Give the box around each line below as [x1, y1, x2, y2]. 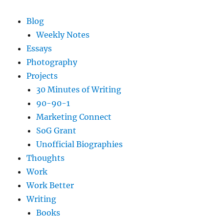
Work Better [26, 180, 74, 191]
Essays [26, 44, 52, 54]
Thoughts [26, 153, 65, 163]
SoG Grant [36, 126, 77, 136]
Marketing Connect [36, 112, 112, 122]
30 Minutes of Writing [36, 85, 122, 95]
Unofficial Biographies [36, 139, 123, 150]
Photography [26, 57, 78, 67]
